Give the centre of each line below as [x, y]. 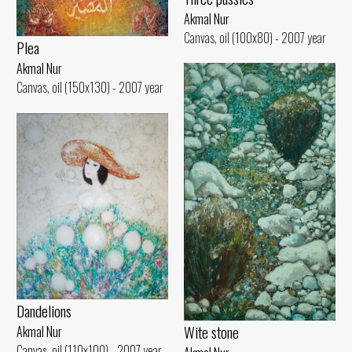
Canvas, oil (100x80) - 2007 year [255, 38]
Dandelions [44, 311]
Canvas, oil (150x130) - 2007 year [90, 87]
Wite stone [211, 332]
